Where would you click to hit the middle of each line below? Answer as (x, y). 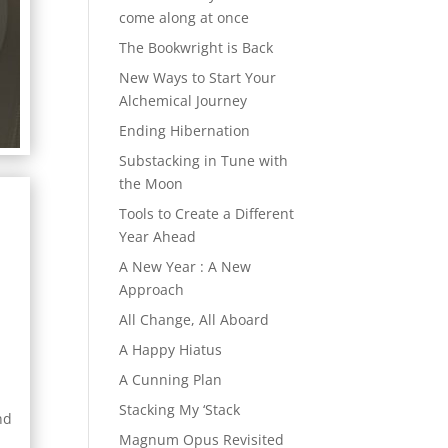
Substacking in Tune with (204, 161)
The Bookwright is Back (196, 48)
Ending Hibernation (185, 131)
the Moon (151, 184)
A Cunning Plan (171, 380)
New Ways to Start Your (198, 78)
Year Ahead (158, 237)
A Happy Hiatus (171, 350)
